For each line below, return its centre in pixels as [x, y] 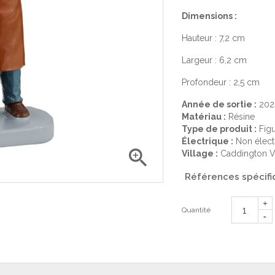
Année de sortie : [219, 104]
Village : [199, 153]
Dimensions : [209, 16]
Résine [240, 117]
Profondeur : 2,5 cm [220, 82]
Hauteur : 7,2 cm [213, 38]
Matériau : [203, 117]
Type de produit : [219, 129]
